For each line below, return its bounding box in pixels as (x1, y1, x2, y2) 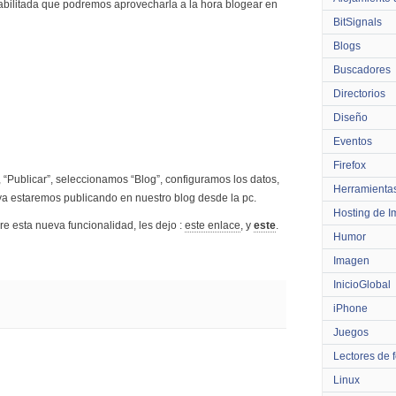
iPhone (333, 302, 368, 315)
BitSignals (333, 16, 382, 28)
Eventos (333, 135, 372, 148)
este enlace (185, 219, 240, 232)
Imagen (333, 255, 369, 267)
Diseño (333, 111, 368, 124)
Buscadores (333, 64, 391, 76)
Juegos (333, 326, 369, 339)
